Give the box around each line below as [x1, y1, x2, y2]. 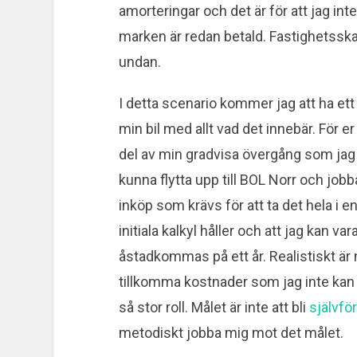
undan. [118, 53, 161, 70]
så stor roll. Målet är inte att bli [118, 298, 309, 316]
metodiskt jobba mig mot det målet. [118, 324, 343, 341]
